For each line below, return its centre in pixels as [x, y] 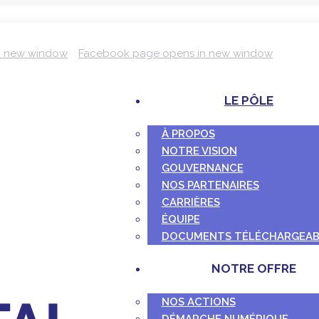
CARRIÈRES [190, 202]
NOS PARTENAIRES [210, 185]
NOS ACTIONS [198, 302]
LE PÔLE [249, 100]
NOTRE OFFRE [254, 268]
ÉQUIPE [181, 219]
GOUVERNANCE [202, 168]
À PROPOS [188, 134]
